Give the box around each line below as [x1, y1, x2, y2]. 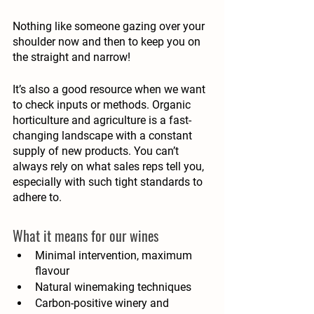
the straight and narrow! [13, 50, 130, 64]
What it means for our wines [13, 225, 158, 247]
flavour [35, 264, 72, 278]
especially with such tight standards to [13, 175, 205, 189]
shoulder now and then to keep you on [13, 35, 203, 49]
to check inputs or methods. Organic [13, 98, 193, 112]
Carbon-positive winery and [35, 296, 172, 310]
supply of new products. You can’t [13, 144, 182, 158]
